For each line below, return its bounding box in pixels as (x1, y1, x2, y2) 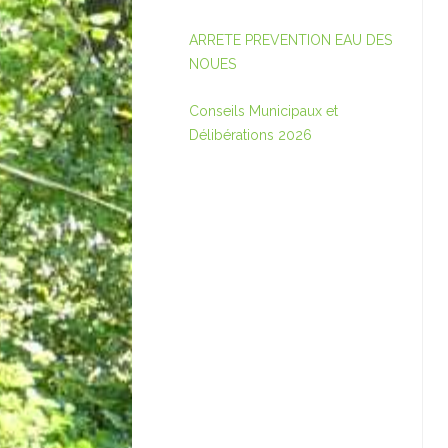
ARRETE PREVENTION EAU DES (189, 32, 392, 48)
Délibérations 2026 (189, 127, 312, 143)
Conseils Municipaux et (189, 103, 338, 119)
